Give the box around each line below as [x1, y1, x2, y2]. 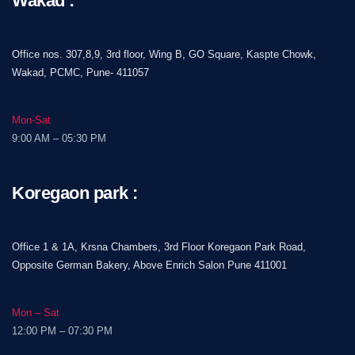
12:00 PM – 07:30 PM [12, 324, 113, 337]
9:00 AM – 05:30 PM [12, 132, 106, 144]
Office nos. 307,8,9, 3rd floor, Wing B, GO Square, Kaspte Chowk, [12, 48, 316, 60]
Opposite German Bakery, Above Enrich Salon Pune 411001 [12, 258, 287, 271]
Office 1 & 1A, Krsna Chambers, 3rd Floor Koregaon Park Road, [12, 240, 306, 253]
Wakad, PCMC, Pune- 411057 [12, 66, 149, 78]
